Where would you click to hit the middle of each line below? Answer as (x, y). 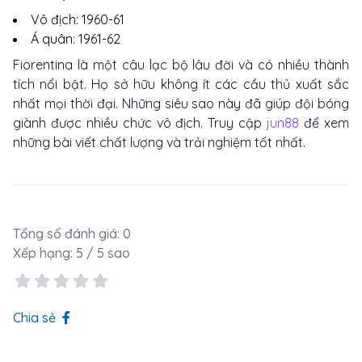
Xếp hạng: (44, 253)
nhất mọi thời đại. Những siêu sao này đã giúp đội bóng (181, 104)
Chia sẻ (36, 318)
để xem (324, 123)
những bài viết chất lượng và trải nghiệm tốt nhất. (161, 143)
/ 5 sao (107, 253)
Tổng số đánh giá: (68, 234)
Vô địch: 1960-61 (78, 20)
